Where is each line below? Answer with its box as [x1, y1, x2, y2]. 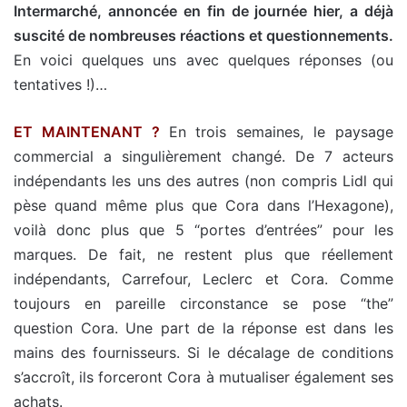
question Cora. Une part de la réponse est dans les [14, 319, 393, 338]
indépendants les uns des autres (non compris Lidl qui [14, 172, 393, 191]
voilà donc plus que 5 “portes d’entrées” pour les [14, 221, 393, 240]
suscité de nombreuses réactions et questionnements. [14, 26, 393, 45]
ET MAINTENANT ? [14, 123, 169, 142]
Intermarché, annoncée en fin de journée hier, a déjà [14, 2, 393, 21]
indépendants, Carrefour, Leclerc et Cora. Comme [14, 270, 393, 289]
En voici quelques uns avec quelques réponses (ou [14, 51, 393, 70]
